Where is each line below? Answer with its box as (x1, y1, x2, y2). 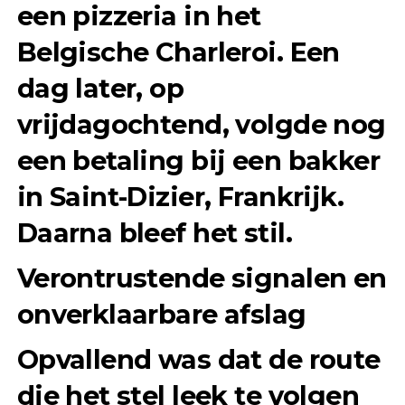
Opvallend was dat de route (16, 343, 381, 375)
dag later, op (16, 71, 184, 104)
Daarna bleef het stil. (16, 216, 292, 249)
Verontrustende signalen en (16, 261, 387, 294)
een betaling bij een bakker (16, 144, 381, 176)
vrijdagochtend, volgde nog (16, 108, 386, 140)
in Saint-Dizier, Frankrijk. (16, 180, 344, 212)
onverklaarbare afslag (16, 297, 306, 330)
